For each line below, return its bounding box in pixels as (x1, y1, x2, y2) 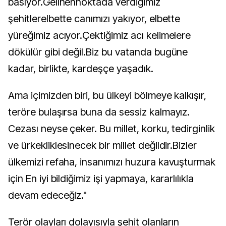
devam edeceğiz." (8, 189, 88, 201)
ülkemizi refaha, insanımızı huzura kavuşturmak (8, 156, 216, 168)
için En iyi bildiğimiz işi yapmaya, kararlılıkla (8, 173, 194, 185)
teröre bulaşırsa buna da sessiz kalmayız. (8, 106, 190, 118)
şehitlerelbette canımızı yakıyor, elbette (8, 13, 181, 25)
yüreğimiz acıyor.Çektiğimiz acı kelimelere (8, 29, 191, 41)
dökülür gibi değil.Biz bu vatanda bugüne (8, 46, 188, 58)
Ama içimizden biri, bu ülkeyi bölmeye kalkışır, (8, 89, 207, 101)
